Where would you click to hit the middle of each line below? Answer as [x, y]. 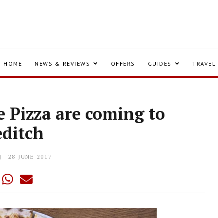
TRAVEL [204, 64]
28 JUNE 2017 [30, 156]
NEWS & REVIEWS [62, 64]
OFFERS [123, 64]
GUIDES [160, 64]
